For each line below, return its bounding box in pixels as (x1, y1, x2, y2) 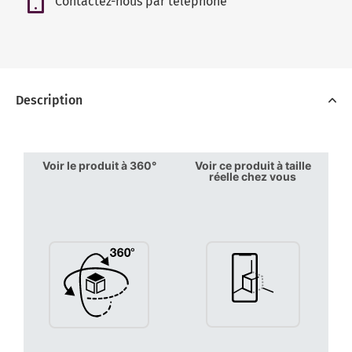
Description (16, 93, 82, 108)
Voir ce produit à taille (194, 159, 311, 173)
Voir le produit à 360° (42, 159, 156, 173)
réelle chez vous (209, 170, 297, 184)
